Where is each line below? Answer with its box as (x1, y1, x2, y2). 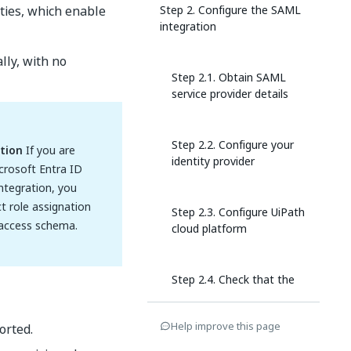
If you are (23, 142, 75, 158)
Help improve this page (171, 318, 280, 334)
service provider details (172, 85, 288, 102)
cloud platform (172, 220, 247, 237)
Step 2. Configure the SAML (160, 2, 301, 18)
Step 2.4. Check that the (172, 271, 295, 288)
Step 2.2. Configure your (172, 136, 294, 153)
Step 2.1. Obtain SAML (172, 69, 286, 85)
